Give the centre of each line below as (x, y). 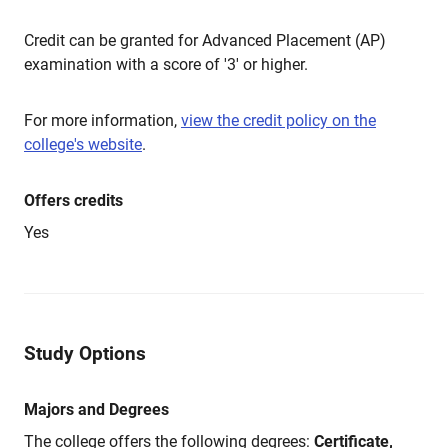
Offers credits (73, 200)
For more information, (102, 120)
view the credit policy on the (278, 120)
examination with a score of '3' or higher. (166, 64)
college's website (83, 144)
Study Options (85, 353)
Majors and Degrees (96, 409)
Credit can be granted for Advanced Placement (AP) (205, 40)
